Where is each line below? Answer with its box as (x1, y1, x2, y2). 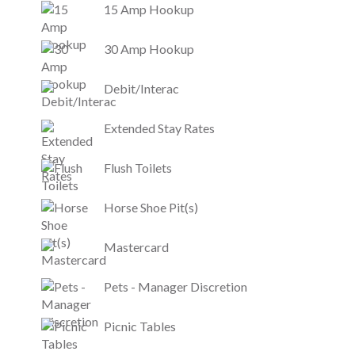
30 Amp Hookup (103, 40, 194, 56)
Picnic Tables (103, 318, 176, 334)
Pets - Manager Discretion (103, 278, 247, 294)
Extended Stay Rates (103, 120, 215, 136)
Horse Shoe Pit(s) (103, 199, 198, 215)
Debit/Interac (103, 80, 179, 96)
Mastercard (103, 239, 169, 254)
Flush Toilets (103, 159, 172, 175)
